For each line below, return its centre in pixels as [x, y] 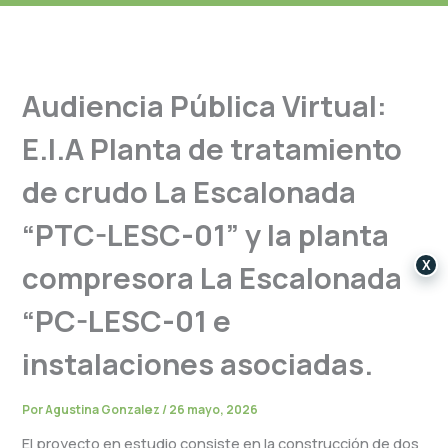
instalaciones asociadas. [198, 364]
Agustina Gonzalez [104, 410]
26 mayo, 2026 [214, 410]
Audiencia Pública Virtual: [205, 106]
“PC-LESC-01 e [127, 321]
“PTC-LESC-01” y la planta [206, 235]
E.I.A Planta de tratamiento [212, 149]
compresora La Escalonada [212, 278]
